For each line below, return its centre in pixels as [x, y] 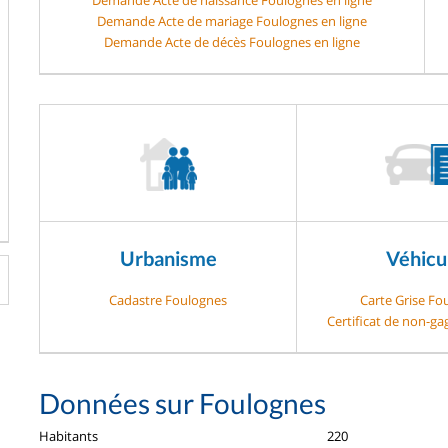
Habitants [68, 435]
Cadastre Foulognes [168, 299]
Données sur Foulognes [182, 402]
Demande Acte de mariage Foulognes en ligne [232, 20]
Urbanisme [168, 257]
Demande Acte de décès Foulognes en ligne [232, 41]
